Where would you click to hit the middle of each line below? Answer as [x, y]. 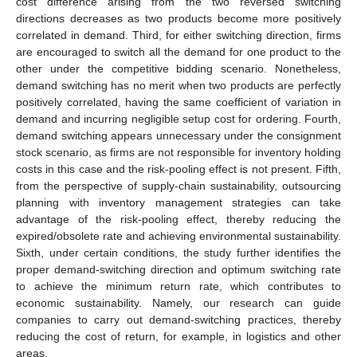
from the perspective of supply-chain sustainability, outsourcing [178, 185]
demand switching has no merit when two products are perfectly [178, 85]
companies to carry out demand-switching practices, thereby [178, 319]
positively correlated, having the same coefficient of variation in [178, 102]
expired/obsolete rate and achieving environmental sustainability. [178, 235]
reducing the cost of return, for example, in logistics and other [178, 336]
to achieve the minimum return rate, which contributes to [178, 286]
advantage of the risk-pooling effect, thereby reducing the [178, 219]
